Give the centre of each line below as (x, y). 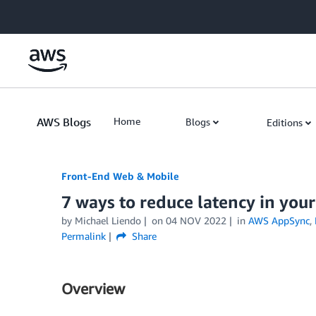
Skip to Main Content (53, 14)
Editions (285, 122)
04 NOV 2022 (196, 220)
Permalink (84, 236)
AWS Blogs (64, 122)
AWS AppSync (279, 220)
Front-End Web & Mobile (120, 176)
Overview (93, 289)
